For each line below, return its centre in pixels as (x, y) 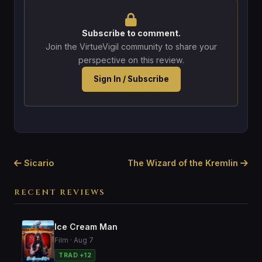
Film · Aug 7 (74, 240)
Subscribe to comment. (131, 33)
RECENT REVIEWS (60, 192)
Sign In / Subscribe (131, 79)
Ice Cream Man (86, 226)
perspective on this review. (131, 60)
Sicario (38, 163)
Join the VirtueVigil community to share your (131, 46)
